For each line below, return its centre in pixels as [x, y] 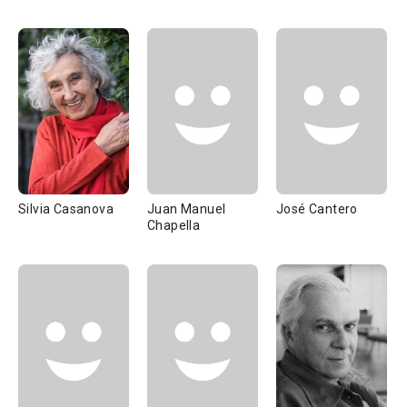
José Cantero [317, 209]
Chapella [174, 225]
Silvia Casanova [66, 209]
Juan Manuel [187, 209]
